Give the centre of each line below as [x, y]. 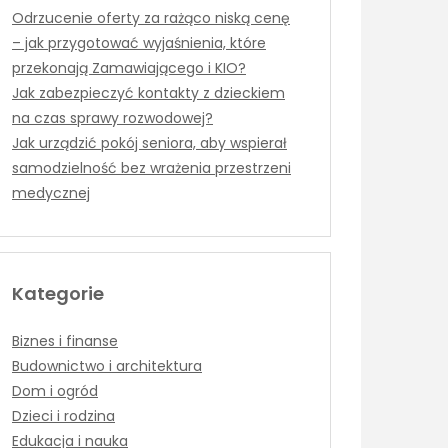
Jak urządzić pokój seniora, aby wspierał [149, 143]
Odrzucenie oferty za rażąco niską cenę [151, 18]
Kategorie [58, 293]
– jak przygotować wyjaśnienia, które [139, 43]
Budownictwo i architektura [107, 366]
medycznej [51, 193]
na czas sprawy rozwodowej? [112, 118]
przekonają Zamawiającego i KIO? [129, 68]
